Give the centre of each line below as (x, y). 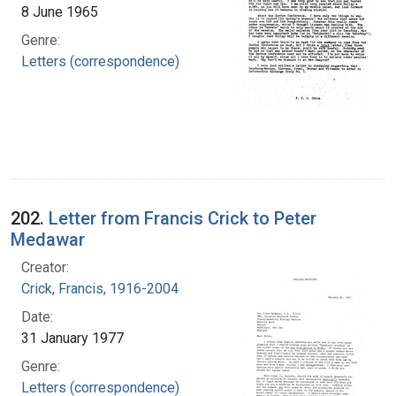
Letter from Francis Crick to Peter (183, 218)
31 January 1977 (72, 338)
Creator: (45, 267)
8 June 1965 (60, 11)
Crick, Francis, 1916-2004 (100, 288)
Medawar (48, 239)
